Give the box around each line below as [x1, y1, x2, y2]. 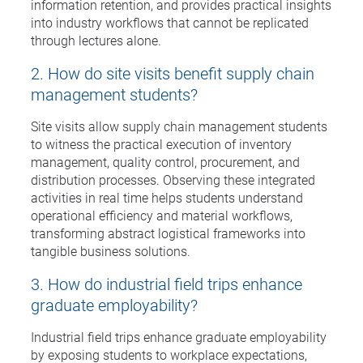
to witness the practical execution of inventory [31, 135, 292, 152]
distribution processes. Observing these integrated [31, 170, 315, 188]
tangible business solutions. [31, 241, 190, 259]
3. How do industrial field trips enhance [31, 272, 302, 294]
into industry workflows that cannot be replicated [31, 13, 309, 31]
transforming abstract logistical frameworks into [31, 224, 305, 241]
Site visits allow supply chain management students [31, 117, 327, 135]
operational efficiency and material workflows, [31, 206, 293, 224]
